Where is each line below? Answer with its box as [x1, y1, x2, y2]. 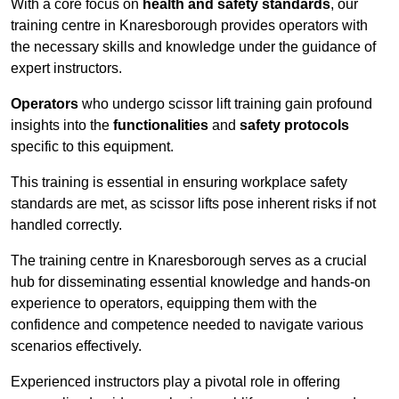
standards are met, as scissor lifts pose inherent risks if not [11, 196, 376, 212]
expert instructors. [11, 61, 122, 77]
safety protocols [240, 118, 349, 134]
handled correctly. [11, 217, 122, 233]
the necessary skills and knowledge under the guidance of [11, 39, 376, 55]
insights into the [11, 118, 113, 134]
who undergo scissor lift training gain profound [78, 96, 372, 112]
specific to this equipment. [11, 139, 174, 155]
